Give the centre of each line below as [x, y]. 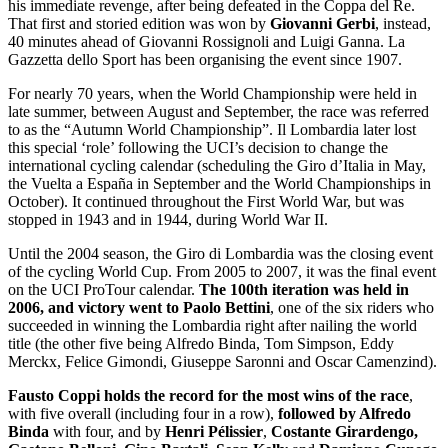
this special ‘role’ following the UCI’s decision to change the [198, 148]
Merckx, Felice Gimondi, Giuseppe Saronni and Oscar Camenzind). [222, 362]
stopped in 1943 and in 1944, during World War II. [168, 220]
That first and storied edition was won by [139, 24]
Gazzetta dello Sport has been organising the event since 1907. [205, 60]
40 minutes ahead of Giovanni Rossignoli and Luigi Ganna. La [206, 42]
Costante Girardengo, [344, 432]
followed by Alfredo [344, 414]
